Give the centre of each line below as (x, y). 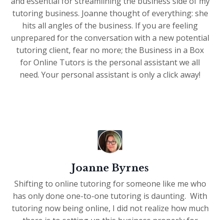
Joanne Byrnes (110, 168)
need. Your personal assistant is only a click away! (110, 75)
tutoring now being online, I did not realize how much (110, 208)
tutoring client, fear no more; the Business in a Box (110, 50)
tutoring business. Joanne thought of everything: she (110, 14)
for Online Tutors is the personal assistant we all (110, 63)
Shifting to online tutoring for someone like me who (110, 184)
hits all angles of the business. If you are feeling (110, 26)
